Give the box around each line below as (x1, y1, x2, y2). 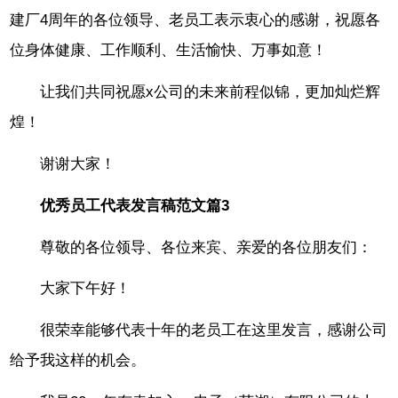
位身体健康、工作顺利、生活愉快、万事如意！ (10, 42, 328, 60)
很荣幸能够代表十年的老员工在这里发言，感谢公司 (40, 322, 388, 339)
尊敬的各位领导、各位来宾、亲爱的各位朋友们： (40, 238, 373, 256)
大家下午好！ (40, 280, 131, 298)
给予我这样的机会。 (10, 352, 147, 370)
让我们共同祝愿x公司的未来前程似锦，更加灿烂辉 (40, 84, 381, 101)
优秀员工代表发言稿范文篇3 (40, 196, 230, 214)
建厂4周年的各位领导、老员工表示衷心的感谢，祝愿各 (10, 12, 381, 29)
